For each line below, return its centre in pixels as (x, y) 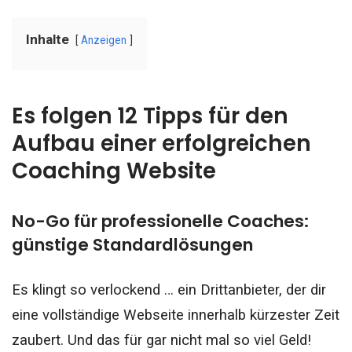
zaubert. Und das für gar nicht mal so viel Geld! (161, 341)
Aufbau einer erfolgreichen (161, 143)
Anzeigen (104, 40)
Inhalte (48, 39)
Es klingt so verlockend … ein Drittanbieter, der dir (169, 290)
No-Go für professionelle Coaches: (160, 222)
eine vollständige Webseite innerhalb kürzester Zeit (176, 315)
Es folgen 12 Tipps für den (150, 115)
